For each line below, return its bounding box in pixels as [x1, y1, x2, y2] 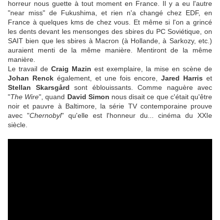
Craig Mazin [51, 65, 91, 73]
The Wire [10, 93, 39, 101]
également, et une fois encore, [54, 74, 161, 82]
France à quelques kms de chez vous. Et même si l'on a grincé [8, 18, 212, 27]
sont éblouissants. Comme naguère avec [69, 83, 212, 92]
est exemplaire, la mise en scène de [91, 65, 212, 73]
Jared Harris [161, 74, 203, 82]
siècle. [8, 121, 27, 129]
